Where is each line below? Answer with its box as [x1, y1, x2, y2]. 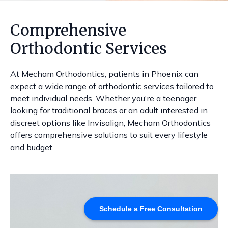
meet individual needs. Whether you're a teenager [10, 93, 196, 103]
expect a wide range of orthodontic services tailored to [10, 81, 214, 91]
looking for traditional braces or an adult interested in [10, 105, 208, 116]
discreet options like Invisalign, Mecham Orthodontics [10, 118, 211, 128]
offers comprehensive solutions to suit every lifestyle [10, 130, 208, 140]
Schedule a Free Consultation [99, 205, 203, 213]
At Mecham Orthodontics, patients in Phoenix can [10, 69, 198, 79]
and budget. [10, 142, 54, 152]
